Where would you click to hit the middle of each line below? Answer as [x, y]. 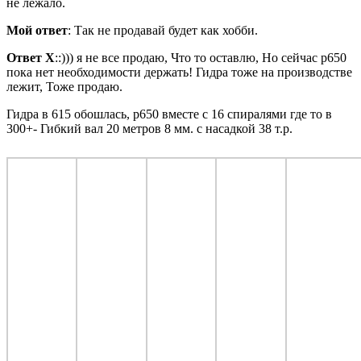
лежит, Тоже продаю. [64, 86]
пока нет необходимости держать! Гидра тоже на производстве [179, 72]
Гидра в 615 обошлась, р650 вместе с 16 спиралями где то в [169, 114]
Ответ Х [31, 57]
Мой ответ [37, 30]
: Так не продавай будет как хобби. [163, 30]
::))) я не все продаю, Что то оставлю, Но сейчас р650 [201, 57]
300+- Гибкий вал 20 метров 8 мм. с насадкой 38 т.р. [149, 128]
